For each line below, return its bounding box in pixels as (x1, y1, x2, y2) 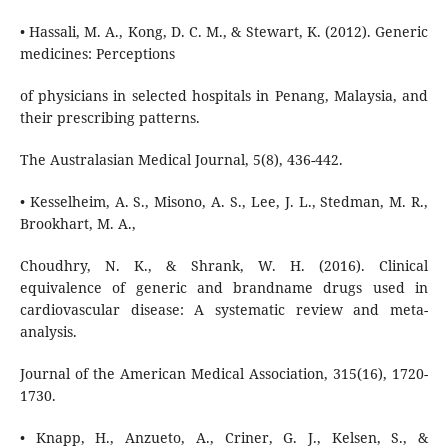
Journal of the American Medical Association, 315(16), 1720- (19, 364, 429, 384)
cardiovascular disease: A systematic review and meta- (19, 300, 429, 320)
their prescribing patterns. (19, 108, 200, 128)
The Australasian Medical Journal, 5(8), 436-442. (19, 150, 343, 170)
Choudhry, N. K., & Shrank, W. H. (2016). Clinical (19, 256, 429, 276)
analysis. (19, 322, 77, 342)
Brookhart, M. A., (19, 214, 136, 234)
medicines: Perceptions (19, 44, 175, 64)
